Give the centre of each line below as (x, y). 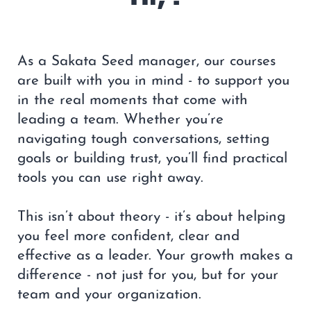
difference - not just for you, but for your (148, 276)
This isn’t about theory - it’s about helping (151, 217)
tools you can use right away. (110, 178)
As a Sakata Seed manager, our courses (146, 62)
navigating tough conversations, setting (143, 140)
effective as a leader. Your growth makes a (155, 256)
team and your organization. (109, 295)
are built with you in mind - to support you (153, 81)
